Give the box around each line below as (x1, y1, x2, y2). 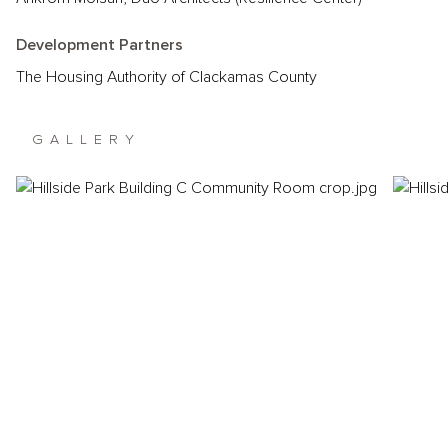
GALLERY (32, 133, 141, 147)
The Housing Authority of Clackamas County (16, 69, 317, 85)
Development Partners (16, 37, 183, 53)
